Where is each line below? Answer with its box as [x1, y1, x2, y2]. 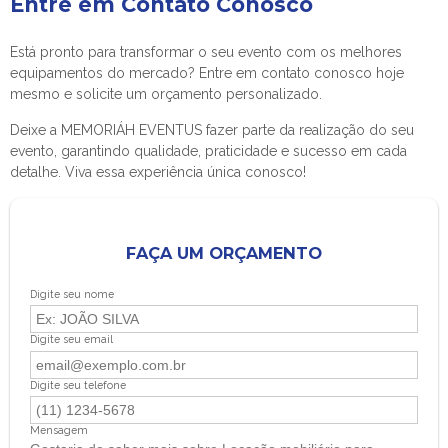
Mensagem [30, 423, 88, 436]
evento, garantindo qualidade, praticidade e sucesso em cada [10, 143, 407, 159]
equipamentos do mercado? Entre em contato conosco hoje [10, 65, 404, 81]
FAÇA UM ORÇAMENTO [126, 243, 322, 263]
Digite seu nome [30, 288, 114, 300]
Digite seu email [30, 333, 113, 346]
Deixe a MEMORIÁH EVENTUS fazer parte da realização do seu [10, 122, 414, 138]
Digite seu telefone [30, 378, 126, 391]
